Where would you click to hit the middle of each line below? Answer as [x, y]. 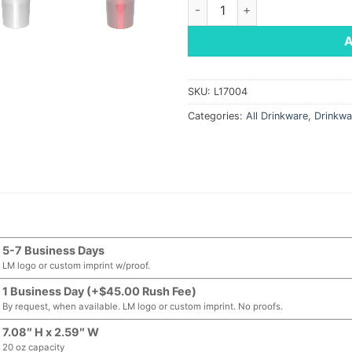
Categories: [217, 115]
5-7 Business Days [54, 251]
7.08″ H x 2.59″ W [51, 332]
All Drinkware [277, 115]
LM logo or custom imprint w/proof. [77, 266]
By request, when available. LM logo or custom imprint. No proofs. [143, 307]
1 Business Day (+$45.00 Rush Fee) [100, 291]
